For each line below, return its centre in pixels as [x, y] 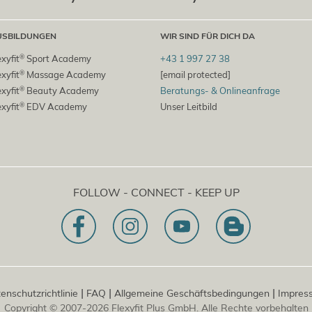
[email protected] [196, 75]
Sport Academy [58, 59]
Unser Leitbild [189, 107]
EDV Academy [56, 107]
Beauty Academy [62, 91]
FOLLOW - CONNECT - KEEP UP [156, 193]
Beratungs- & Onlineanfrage [220, 91]
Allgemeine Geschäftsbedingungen [192, 294]
